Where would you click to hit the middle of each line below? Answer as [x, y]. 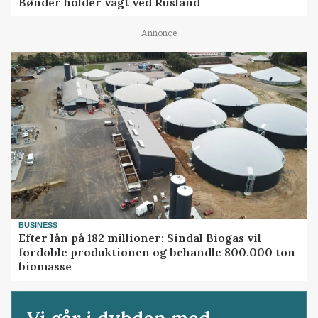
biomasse [45, 267]
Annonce [159, 33]
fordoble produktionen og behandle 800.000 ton [157, 252]
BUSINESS [38, 225]
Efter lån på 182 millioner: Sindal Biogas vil [140, 238]
